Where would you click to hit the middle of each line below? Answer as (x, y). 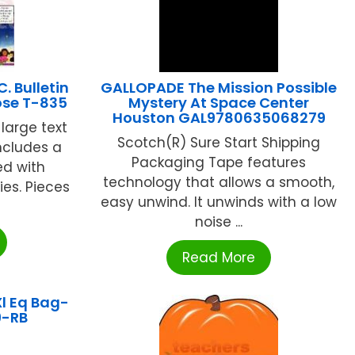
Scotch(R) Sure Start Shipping (219, 143)
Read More (219, 258)
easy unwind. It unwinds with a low (219, 202)
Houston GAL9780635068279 (219, 118)
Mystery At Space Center (219, 103)
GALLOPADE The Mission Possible (219, 88)
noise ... (219, 222)
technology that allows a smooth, (219, 183)
